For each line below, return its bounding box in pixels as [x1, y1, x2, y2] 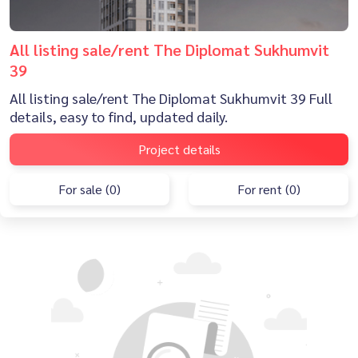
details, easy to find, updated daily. [10, 106, 228, 125]
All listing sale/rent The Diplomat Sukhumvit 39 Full [10, 88, 332, 107]
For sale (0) [58, 181, 121, 198]
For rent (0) [237, 181, 300, 198]
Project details [137, 141, 221, 158]
